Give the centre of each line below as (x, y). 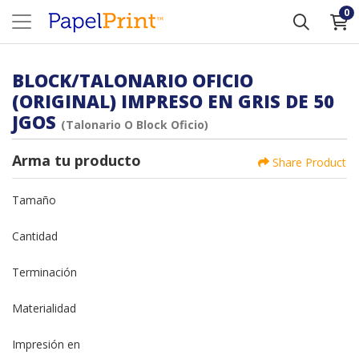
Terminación (44, 272)
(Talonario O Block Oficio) (135, 125)
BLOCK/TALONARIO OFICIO (133, 80)
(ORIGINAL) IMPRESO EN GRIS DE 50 (173, 101)
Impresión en (46, 344)
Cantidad (35, 236)
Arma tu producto (77, 160)
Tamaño (34, 200)
